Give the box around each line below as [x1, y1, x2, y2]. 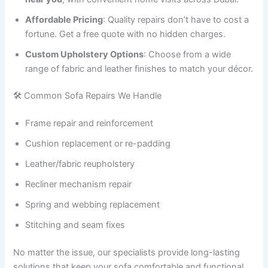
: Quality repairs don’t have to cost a [103, 14, 249, 25]
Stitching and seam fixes [25, 220, 126, 231]
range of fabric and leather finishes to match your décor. [25, 63, 254, 74]
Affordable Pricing [25, 14, 103, 25]
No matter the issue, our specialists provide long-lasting [13, 247, 240, 258]
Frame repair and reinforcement [25, 118, 154, 129]
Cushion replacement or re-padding [25, 138, 171, 150]
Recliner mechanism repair [25, 179, 132, 190]
